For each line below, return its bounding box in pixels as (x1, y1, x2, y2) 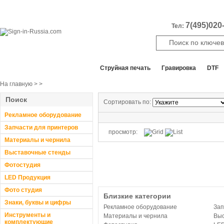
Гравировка (161, 64, 196, 71)
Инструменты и (4, 211, 50, 218)
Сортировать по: (103, 98, 152, 106)
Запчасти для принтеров (4, 124, 78, 131)
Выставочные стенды (4, 149, 70, 156)
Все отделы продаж (5, 64, 75, 72)
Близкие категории (103, 192, 171, 200)
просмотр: (108, 128, 137, 135)
